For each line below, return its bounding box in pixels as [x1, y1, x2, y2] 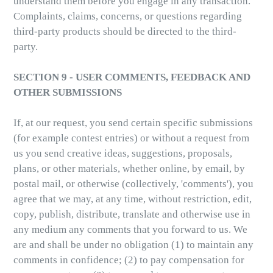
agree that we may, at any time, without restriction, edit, [13, 193, 252, 205]
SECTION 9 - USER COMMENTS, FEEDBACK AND [13, 71, 250, 83]
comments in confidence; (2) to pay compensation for [13, 254, 244, 266]
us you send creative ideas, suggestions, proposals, [13, 147, 232, 160]
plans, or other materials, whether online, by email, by [13, 163, 245, 175]
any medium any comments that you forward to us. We [13, 224, 247, 236]
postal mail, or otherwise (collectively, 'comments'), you [13, 178, 253, 190]
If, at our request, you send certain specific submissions [13, 117, 253, 129]
